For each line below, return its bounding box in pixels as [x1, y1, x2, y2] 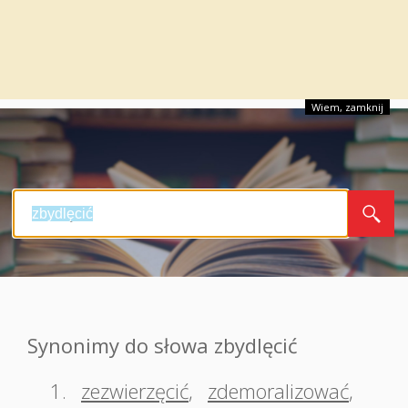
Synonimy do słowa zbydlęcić [27, 331, 298, 359]
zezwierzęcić [81, 377, 189, 404]
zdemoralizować [208, 377, 349, 404]
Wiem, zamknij [311, 100, 383, 114]
